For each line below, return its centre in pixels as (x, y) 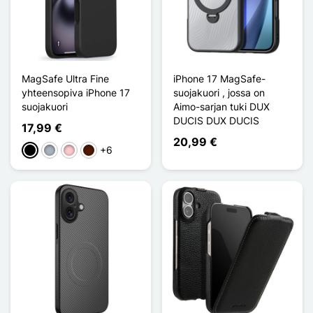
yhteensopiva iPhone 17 (76, 92)
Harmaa (61, 151)
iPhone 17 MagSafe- (219, 78)
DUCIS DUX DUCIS (216, 120)
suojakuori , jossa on (219, 92)
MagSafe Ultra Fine (65, 78)
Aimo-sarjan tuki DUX (221, 106)
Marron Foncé (114, 151)
